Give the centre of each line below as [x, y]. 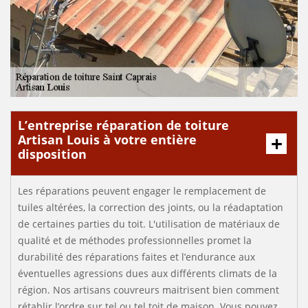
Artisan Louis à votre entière [107, 140]
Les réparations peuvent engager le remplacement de [142, 191]
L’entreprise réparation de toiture [123, 125]
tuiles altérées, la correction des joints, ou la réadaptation [151, 207]
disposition [52, 154]
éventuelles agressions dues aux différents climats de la [147, 273]
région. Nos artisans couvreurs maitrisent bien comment [148, 290]
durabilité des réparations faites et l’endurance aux [136, 257]
